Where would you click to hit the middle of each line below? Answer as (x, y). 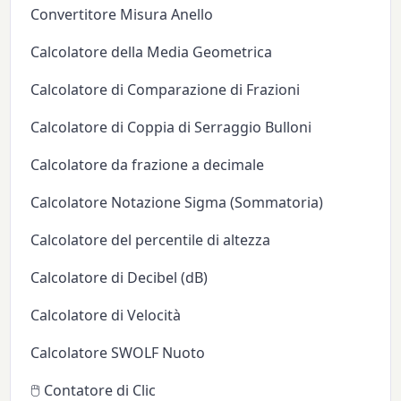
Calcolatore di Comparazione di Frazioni (166, 89)
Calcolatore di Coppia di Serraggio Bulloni (171, 127)
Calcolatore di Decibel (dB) (119, 277)
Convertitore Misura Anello (122, 14)
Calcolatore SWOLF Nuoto (118, 352)
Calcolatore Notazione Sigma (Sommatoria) (177, 202)
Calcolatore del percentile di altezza (151, 239)
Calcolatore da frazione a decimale (148, 164)
